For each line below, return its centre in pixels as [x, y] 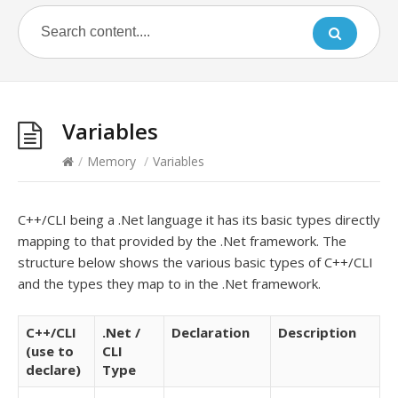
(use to [50, 351]
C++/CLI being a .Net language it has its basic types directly [199, 219]
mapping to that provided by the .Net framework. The [182, 241]
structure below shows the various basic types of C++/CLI [195, 262]
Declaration [211, 332]
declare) [53, 370]
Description [317, 332]
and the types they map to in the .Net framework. [169, 283]
